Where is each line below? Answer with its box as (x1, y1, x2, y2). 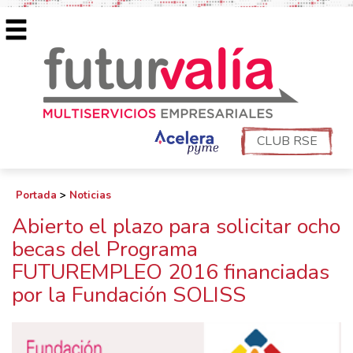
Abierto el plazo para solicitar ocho (12, 212, 340, 241)
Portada (16, 188, 57, 203)
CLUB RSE (257, 132, 318, 150)
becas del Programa (12, 235, 198, 264)
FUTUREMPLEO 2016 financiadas (12, 258, 329, 287)
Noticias (69, 188, 111, 203)
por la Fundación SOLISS (12, 281, 246, 310)
